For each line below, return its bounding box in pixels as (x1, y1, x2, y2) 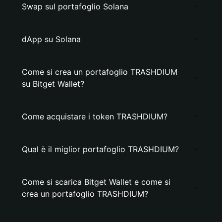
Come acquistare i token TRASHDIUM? (22, 111, 167, 121)
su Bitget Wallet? (22, 79, 84, 89)
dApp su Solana (22, 34, 81, 44)
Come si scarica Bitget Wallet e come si (22, 177, 170, 187)
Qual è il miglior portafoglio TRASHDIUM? (22, 144, 179, 154)
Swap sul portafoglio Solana (22, 1, 128, 11)
